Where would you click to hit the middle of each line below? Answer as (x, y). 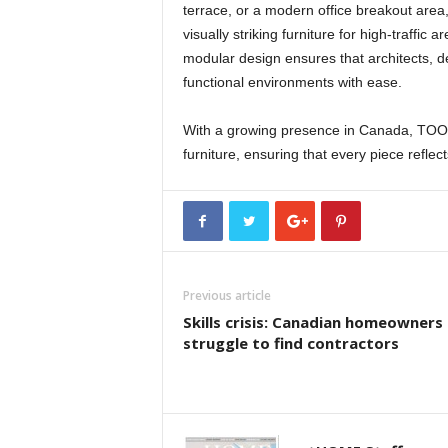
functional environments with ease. (292, 82)
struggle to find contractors (290, 343)
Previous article (226, 295)
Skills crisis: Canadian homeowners (312, 322)
